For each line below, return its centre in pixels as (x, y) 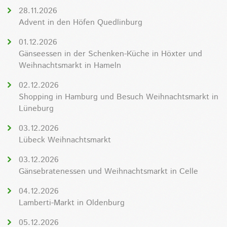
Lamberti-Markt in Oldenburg (72, 203)
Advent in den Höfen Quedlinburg (81, 22)
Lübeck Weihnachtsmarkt (65, 140)
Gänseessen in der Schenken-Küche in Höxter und (110, 54)
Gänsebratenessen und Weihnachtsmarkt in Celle (108, 171)
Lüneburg (36, 108)
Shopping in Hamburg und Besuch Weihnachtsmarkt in (119, 97)
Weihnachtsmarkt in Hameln (70, 65)
